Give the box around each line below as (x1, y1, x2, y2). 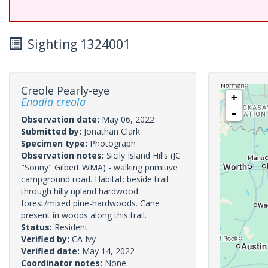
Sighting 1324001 (22, 36, 130, 53)
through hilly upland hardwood (21, 185, 138, 197)
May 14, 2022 (82, 245, 135, 257)
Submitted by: (21, 126, 84, 137)
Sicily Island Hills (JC (106, 150, 181, 161)
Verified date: (21, 245, 82, 257)
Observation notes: (21, 150, 106, 161)
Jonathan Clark (84, 126, 140, 137)
